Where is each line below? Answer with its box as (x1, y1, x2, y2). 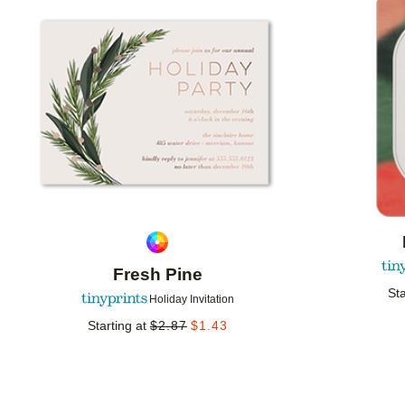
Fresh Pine (112, 265, 202, 285)
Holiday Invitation (148, 293, 234, 306)
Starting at (87, 317, 146, 333)
